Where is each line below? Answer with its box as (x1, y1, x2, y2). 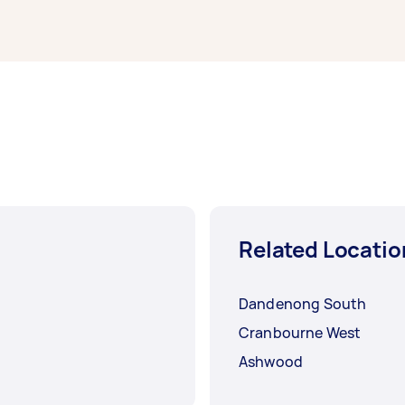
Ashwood (239, 352, 304, 372)
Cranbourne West (239, 323, 362, 344)
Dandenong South (239, 294, 367, 315)
